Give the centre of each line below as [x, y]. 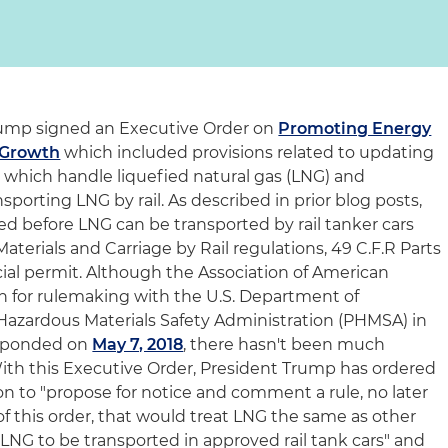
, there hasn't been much [284, 344]
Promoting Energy [355, 128]
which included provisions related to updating [247, 152]
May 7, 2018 [138, 344]
